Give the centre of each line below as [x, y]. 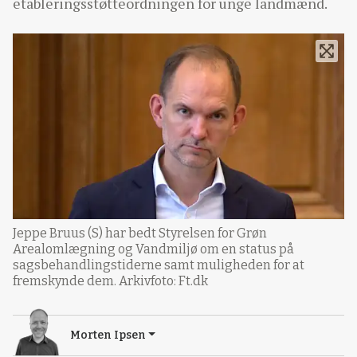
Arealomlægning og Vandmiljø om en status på [153, 249]
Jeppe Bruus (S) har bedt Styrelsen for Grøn [140, 233]
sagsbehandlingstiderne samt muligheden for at [159, 265]
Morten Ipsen [108, 335]
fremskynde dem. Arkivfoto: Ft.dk [110, 280]
